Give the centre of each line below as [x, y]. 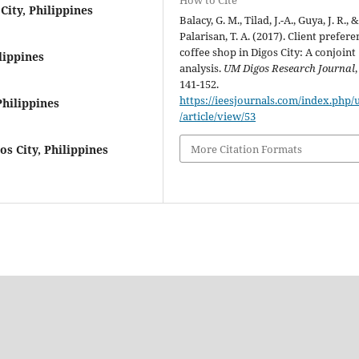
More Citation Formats [247, 149]
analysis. [202, 69]
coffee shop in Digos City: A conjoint [268, 52]
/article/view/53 [218, 117]
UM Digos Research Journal [290, 69]
